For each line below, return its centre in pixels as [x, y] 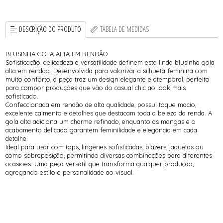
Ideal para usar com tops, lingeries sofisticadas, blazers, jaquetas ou [105, 147]
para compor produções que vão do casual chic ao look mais [96, 87]
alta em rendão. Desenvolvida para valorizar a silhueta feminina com [107, 70]
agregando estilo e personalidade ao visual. [70, 172]
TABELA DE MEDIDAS [124, 29]
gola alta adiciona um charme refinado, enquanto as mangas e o [101, 121]
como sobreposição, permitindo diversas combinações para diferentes [109, 155]
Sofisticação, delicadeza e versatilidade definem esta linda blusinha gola [110, 62]
